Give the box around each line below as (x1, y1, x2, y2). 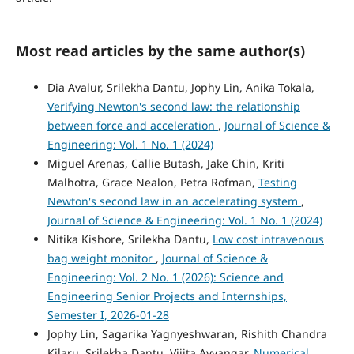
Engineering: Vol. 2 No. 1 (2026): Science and (47, 269, 284, 285)
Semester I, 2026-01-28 (47, 307, 169, 323)
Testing (258, 175, 297, 190)
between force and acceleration (47, 118, 218, 134)
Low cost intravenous (212, 232, 324, 247)
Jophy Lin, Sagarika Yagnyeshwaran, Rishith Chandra (47, 326, 327, 342)
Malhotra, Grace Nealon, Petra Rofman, (47, 175, 258, 190)
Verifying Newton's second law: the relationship (47, 99, 300, 115)
